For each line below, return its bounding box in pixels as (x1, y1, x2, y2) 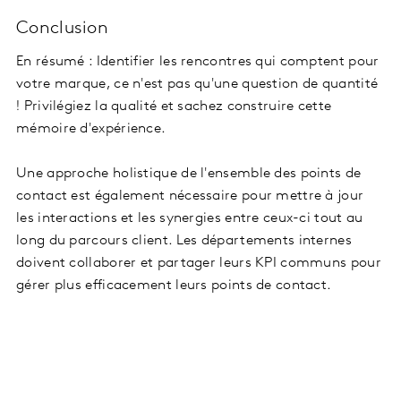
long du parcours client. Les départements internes (16, 233, 352, 248)
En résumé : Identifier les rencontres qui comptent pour (16, 54, 380, 69)
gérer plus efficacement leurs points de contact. (16, 277, 336, 293)
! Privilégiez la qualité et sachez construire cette (16, 98, 332, 114)
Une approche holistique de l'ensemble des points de (16, 166, 362, 181)
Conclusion (16, 19, 108, 38)
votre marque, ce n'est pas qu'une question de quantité (16, 76, 379, 91)
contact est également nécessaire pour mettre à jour (16, 188, 364, 203)
